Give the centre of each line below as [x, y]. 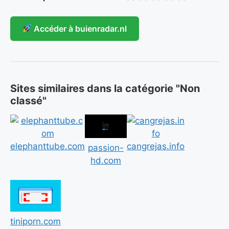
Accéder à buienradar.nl [79, 28]
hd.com [106, 160]
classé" [28, 100]
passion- [106, 147]
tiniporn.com [36, 222]
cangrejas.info [156, 146]
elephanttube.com [48, 146]
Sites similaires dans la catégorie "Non [105, 88]
